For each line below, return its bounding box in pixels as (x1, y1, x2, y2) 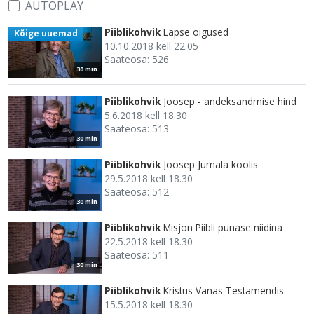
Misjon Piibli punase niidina (163, 220, 282, 234)
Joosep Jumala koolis (163, 157, 258, 171)
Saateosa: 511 (104, 247, 169, 261)
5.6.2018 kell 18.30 (104, 108, 187, 122)
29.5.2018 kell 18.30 (104, 171, 193, 185)
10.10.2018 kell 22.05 (104, 39, 198, 53)
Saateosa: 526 (104, 52, 169, 66)
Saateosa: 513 (104, 121, 169, 135)
